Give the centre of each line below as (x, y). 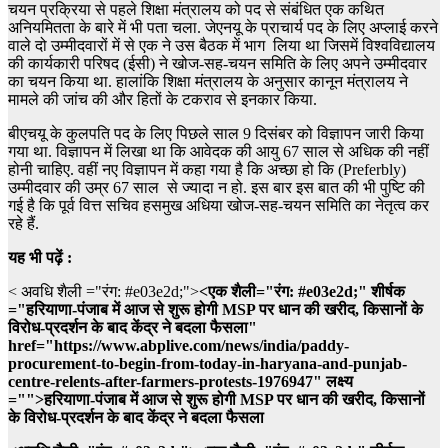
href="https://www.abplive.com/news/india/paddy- (178, 346)
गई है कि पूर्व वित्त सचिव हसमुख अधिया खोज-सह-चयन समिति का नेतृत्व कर (218, 206)
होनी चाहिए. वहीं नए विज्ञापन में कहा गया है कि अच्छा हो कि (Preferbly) (207, 170)
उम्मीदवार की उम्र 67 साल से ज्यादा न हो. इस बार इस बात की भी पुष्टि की (216, 188)
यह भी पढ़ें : (40, 258)
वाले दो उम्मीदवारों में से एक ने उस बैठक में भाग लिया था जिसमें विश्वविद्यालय (221, 46)
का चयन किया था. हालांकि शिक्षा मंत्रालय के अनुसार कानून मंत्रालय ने (208, 82)
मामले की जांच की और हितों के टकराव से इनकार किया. (162, 100)
